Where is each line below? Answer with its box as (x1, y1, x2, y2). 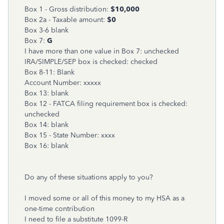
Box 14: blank (24, 120, 68, 129)
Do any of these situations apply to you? (24, 173, 153, 181)
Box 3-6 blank (24, 26, 68, 34)
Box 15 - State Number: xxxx (24, 131, 115, 139)
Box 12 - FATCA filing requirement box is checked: (24, 99, 187, 108)
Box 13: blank (24, 89, 68, 97)
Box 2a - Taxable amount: (24, 15, 107, 24)
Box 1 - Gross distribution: (24, 5, 108, 13)
